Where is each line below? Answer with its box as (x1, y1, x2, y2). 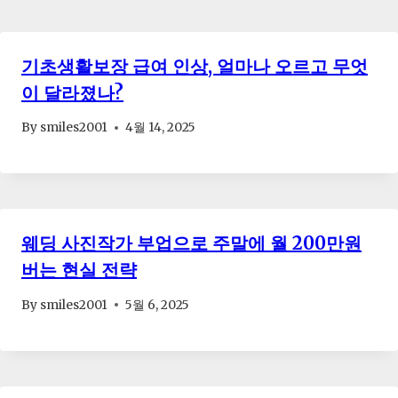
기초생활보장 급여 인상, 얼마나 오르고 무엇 (21, 54, 368, 77)
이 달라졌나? (21, 81, 123, 104)
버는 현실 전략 (21, 259, 137, 282)
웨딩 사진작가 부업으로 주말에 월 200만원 (21, 232, 362, 255)
